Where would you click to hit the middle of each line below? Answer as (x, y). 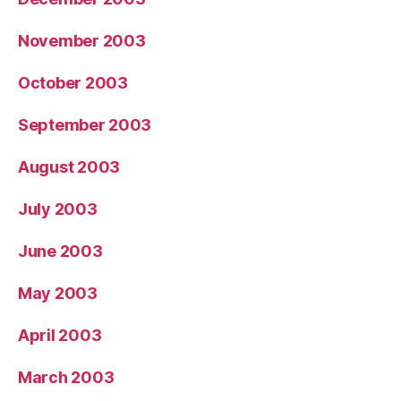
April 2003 (60, 335)
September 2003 (85, 124)
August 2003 (69, 166)
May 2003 (58, 293)
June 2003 (60, 251)
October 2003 (73, 82)
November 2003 (82, 40)
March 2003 (66, 377)
